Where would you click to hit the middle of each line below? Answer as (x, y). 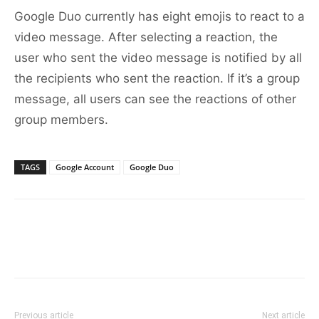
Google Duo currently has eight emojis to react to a (159, 17)
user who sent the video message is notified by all (158, 58)
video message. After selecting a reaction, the (146, 37)
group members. (61, 120)
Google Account (85, 167)
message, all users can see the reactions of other (155, 99)
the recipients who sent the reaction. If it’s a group (157, 79)
